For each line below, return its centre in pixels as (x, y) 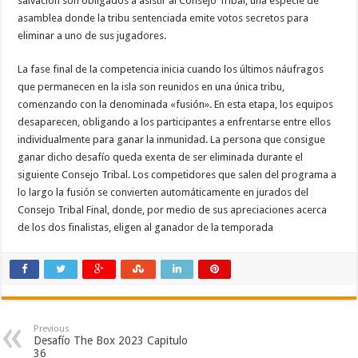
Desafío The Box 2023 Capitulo (111, 340)
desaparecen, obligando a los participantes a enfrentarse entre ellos (175, 122)
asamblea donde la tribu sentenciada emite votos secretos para (163, 18)
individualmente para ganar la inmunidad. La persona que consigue (172, 139)
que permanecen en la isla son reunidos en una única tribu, (151, 87)
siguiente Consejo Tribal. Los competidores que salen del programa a (177, 175)
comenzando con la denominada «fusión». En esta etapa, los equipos (176, 104)
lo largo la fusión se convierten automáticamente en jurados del (163, 192)
